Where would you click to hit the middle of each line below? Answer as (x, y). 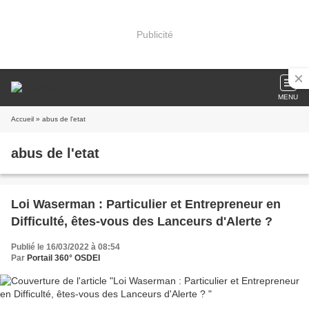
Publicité (154, 34)
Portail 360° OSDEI (63, 258)
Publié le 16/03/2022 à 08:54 (66, 247)
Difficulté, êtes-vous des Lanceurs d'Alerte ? (142, 221)
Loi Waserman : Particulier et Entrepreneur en (146, 204)
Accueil (22, 119)
